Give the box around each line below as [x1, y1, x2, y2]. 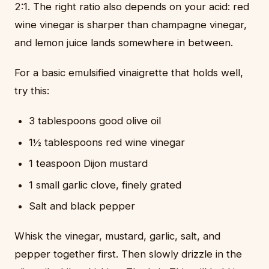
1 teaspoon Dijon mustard [29, 157, 148, 170]
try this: [14, 85, 49, 97]
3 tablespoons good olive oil [29, 115, 161, 127]
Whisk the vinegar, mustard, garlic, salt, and [14, 230, 220, 243]
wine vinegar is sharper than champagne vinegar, [14, 19, 247, 31]
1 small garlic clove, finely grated [29, 178, 181, 191]
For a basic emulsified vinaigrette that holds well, [14, 67, 243, 79]
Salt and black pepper [29, 200, 135, 213]
